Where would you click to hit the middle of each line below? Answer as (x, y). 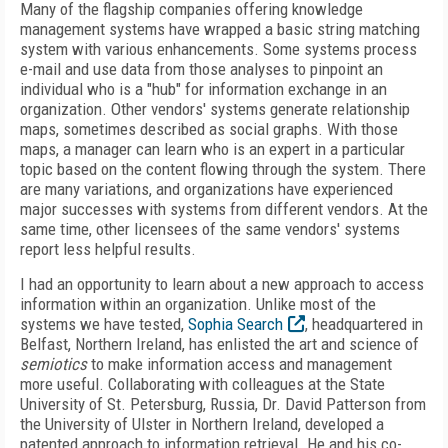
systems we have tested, (104, 324)
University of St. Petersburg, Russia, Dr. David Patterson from (223, 404)
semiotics (53, 364)
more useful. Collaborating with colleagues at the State (202, 384)
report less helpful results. (108, 249)
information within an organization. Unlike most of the (198, 304)
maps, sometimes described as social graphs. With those (209, 129)
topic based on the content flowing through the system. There (223, 169)
